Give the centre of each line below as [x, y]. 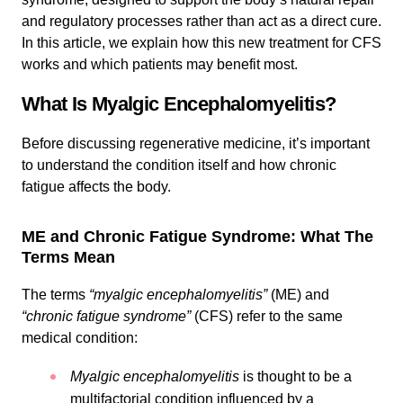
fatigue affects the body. [96, 187]
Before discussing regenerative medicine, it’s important [196, 143]
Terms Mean [68, 257]
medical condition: [80, 338]
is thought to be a [296, 376]
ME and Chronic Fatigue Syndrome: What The [197, 237]
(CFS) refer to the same [267, 316]
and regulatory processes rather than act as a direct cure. [201, 21]
